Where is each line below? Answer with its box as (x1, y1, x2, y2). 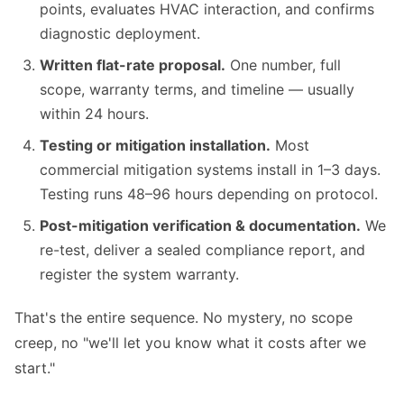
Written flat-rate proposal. (40, 56, 225, 75)
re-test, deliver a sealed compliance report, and (40, 241, 365, 260)
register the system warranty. (40, 265, 239, 284)
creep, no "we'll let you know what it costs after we (14, 334, 366, 353)
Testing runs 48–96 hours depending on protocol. (40, 185, 378, 204)
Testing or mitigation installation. (40, 136, 271, 155)
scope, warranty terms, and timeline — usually (40, 80, 354, 99)
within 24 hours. (40, 105, 149, 124)
